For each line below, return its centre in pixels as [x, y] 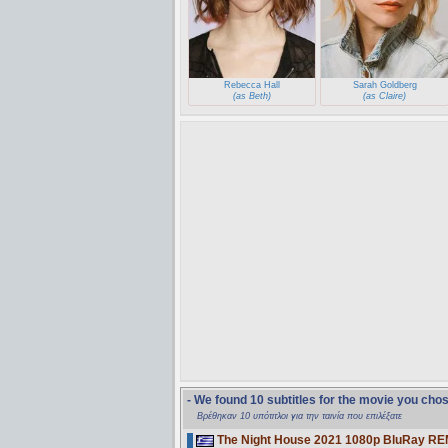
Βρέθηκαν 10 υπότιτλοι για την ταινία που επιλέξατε [299, 415]
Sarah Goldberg [384, 84]
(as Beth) [252, 95]
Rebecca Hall [252, 84]
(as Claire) [385, 95]
